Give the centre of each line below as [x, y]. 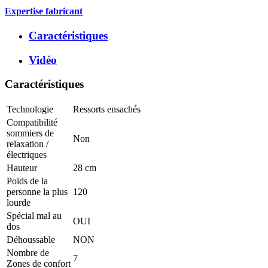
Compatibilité [32, 123]
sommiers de [30, 133]
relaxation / [28, 144]
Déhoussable [31, 240]
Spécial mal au [34, 216]
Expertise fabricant [44, 11]
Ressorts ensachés [107, 109]
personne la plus [37, 192]
